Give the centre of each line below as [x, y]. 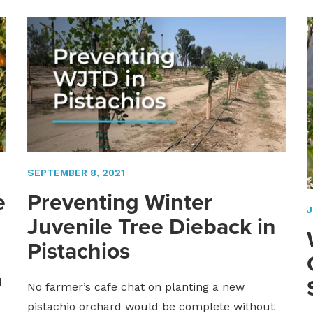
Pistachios [78, 251]
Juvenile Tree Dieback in [151, 227]
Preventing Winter [119, 202]
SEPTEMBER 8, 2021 [76, 173]
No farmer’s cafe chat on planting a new [136, 287]
